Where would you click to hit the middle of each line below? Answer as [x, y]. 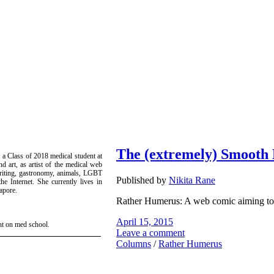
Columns [134, 243]
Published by [143, 180]
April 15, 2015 [145, 221]
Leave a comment [150, 232]
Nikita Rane [192, 180]
